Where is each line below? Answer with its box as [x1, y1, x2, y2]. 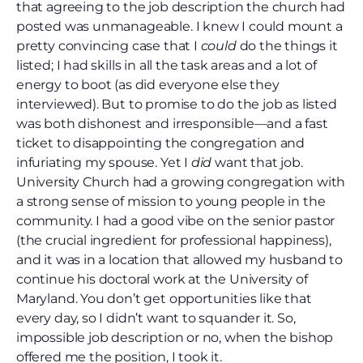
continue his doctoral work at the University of [16, 271, 308, 288]
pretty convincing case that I [16, 38, 201, 54]
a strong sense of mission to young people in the [16, 194, 326, 210]
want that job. [211, 155, 303, 171]
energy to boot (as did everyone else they [16, 77, 280, 93]
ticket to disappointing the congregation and [16, 135, 305, 152]
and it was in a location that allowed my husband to [16, 252, 343, 268]
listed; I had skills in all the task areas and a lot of [16, 58, 318, 74]
